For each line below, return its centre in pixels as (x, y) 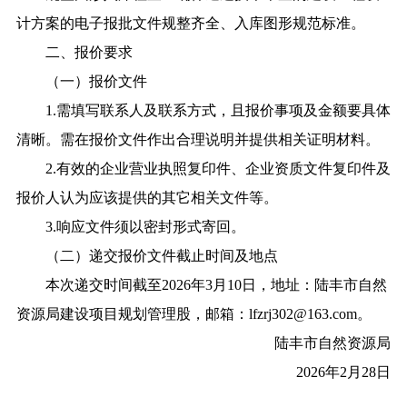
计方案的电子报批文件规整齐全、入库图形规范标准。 (190, 23)
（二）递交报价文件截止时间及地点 (147, 255)
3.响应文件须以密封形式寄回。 (130, 226)
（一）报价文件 (81, 81)
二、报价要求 (74, 52)
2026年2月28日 (344, 372)
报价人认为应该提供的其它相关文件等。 (147, 197)
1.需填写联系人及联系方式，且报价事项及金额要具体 (203, 110)
